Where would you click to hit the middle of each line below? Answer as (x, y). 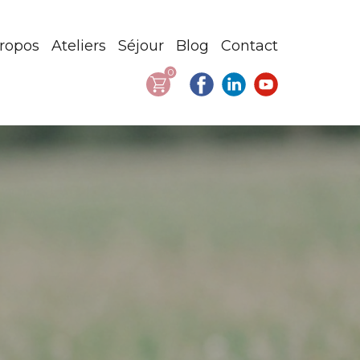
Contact (250, 46)
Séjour (141, 46)
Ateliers (79, 46)
